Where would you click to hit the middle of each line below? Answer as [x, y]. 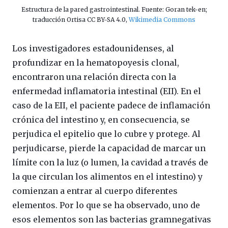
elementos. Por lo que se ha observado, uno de [106, 205]
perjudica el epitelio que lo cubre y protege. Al [106, 134]
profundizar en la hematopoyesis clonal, [96, 63]
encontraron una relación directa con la [94, 77]
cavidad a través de [169, 163]
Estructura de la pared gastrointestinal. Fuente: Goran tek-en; [114, 10]
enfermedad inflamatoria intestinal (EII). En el [107, 91]
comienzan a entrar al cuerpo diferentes [95, 191]
